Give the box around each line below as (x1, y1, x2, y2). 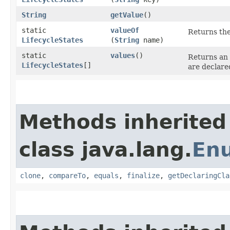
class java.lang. (19, 138, 192, 161)
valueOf (110, 26, 139, 34)
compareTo (49, 171, 86, 180)
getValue (110, 10, 143, 19)
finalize (127, 171, 160, 180)
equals (94, 171, 119, 180)
